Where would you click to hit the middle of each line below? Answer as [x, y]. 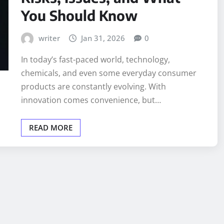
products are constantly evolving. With [93, 87]
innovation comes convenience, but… [91, 100]
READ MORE [51, 128]
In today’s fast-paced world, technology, [95, 60]
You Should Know [79, 15]
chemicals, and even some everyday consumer [109, 73]
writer [49, 38]
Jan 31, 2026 [103, 38]
